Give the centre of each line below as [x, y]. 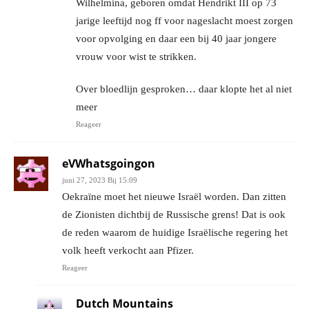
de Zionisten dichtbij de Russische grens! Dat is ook [174, 215]
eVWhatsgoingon [109, 164]
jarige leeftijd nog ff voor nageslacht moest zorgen [185, 21]
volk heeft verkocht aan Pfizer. [128, 251]
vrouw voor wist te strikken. [136, 57]
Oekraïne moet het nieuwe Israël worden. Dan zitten [174, 197]
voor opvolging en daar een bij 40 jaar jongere [176, 39]
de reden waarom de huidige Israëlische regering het [175, 233]
